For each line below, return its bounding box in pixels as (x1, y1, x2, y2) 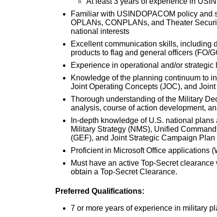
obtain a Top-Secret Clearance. (71, 167, 177, 176)
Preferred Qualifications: (55, 186, 144, 195)
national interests (71, 27, 129, 35)
